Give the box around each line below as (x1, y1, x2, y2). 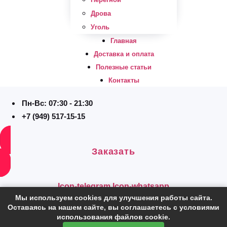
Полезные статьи (96, 63, 152, 71)
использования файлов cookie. (57, 213, 170, 221)
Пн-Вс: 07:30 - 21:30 (22, 98, 93, 107)
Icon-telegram (58, 181, 110, 191)
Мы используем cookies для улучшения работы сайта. (15, 194, 212, 202)
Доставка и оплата (93, 50, 154, 58)
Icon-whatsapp (112, 181, 169, 191)
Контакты (108, 76, 139, 84)
